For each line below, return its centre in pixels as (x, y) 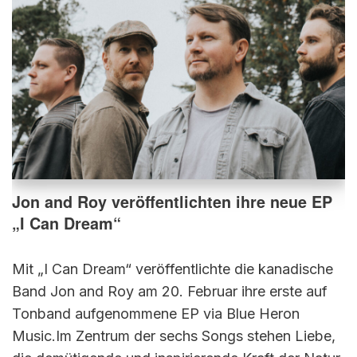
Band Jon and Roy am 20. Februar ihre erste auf (170, 292)
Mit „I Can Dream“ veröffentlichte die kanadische (173, 269)
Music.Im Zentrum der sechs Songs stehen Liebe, (174, 336)
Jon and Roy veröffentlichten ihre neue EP (172, 202)
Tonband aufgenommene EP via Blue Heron (156, 314)
